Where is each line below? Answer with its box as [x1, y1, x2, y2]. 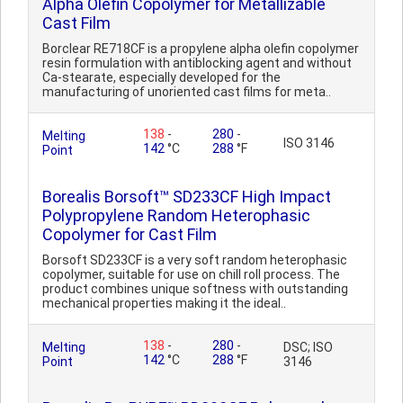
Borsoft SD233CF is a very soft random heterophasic [42, 253, 347, 267]
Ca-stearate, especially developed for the [42, 70, 281, 85]
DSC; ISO [283, 340, 333, 354]
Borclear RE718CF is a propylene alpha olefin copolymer [42, 41, 359, 56]
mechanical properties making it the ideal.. [42, 296, 286, 310]
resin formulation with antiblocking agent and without [42, 56, 352, 70]
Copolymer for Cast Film [42, 225, 217, 244]
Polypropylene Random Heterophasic [42, 206, 310, 225]
